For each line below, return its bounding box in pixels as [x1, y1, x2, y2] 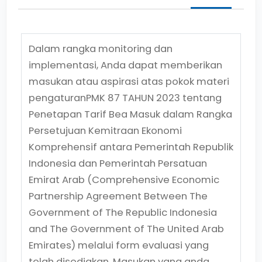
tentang [180, 91, 222, 105]
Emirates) [29, 239, 78, 252]
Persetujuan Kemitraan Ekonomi [29, 124, 182, 137]
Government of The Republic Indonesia [29, 206, 217, 219]
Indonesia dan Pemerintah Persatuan [29, 157, 207, 170]
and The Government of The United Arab [29, 222, 224, 236]
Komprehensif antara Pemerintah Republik [29, 140, 233, 154]
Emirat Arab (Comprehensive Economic [29, 173, 219, 187]
